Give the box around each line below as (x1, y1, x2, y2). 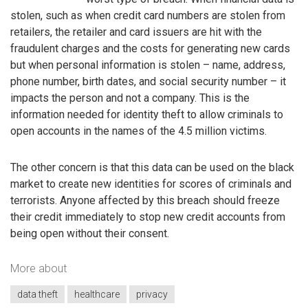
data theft (17, 288, 58, 300)
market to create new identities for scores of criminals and (10, 177, 291, 190)
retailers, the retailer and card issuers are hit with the (10, 25, 262, 38)
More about (10, 262, 67, 276)
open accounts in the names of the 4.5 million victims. (10, 124, 267, 137)
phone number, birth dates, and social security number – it (10, 74, 286, 88)
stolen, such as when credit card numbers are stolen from (10, 8, 285, 22)
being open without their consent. (10, 226, 169, 240)
